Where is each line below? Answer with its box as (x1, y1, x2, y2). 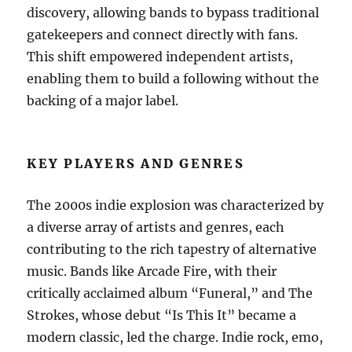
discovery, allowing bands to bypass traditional (27, 4, 320, 20)
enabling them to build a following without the (27, 70, 320, 86)
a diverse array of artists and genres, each (27, 218, 285, 235)
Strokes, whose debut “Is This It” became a (27, 306, 297, 323)
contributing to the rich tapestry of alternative (27, 240, 317, 257)
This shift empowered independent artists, (27, 48, 294, 64)
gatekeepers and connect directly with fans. (27, 26, 299, 42)
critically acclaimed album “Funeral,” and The (27, 284, 313, 301)
